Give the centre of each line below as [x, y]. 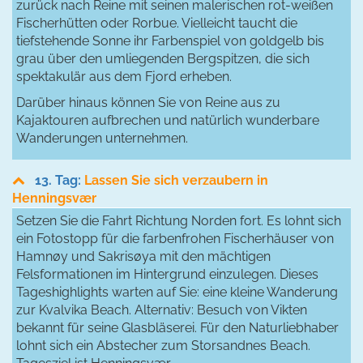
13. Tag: [60, 180]
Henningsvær [54, 198]
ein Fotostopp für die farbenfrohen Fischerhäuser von [175, 238]
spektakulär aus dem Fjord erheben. [124, 76]
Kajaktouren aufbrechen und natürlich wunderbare [168, 120]
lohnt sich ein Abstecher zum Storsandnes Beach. [163, 345]
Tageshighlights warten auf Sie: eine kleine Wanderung [177, 292]
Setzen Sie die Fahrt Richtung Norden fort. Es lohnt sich [179, 220]
